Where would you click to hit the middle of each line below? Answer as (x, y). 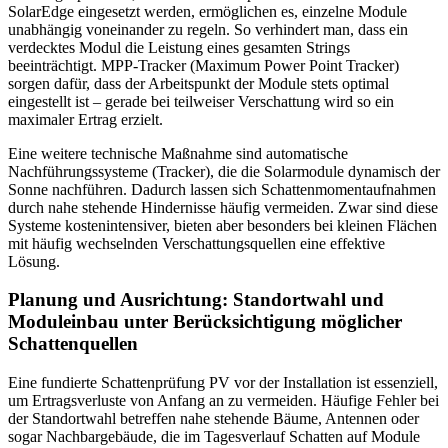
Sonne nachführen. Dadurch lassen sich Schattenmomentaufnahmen (222, 189)
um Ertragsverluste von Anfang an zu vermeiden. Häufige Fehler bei (223, 400)
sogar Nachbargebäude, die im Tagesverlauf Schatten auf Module (214, 436)
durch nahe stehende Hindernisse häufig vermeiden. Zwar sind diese (223, 207)
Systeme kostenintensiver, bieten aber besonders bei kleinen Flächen (222, 225)
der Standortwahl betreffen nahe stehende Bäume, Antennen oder (213, 418)
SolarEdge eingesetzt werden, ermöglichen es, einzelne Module (207, 11)
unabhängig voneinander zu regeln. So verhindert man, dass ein (208, 29)
